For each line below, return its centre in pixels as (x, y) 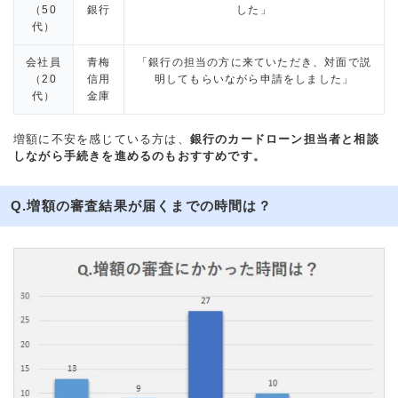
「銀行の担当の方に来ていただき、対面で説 (254, 63)
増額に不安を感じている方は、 (102, 139)
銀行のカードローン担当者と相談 (284, 139)
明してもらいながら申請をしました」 (254, 80)
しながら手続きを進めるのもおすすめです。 (139, 156)
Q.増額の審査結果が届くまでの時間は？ (141, 206)
